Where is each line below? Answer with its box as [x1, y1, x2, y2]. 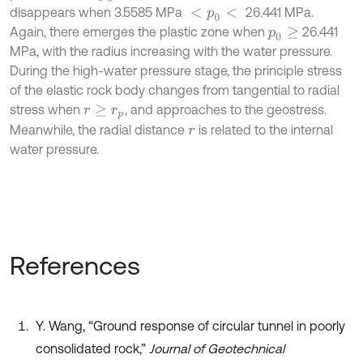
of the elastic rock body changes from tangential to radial [10, 83, 340, 98]
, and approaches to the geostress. [125, 102, 327, 117]
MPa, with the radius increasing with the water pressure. [10, 44, 332, 59]
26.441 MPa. [246, 5, 314, 20]
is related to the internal [194, 122, 333, 138]
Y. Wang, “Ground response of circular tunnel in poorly [36, 318, 345, 334]
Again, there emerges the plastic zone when [10, 24, 268, 40]
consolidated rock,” [36, 341, 149, 357]
